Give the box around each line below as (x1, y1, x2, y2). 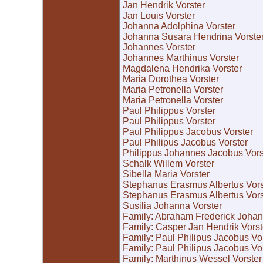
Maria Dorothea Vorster (123, 74, 219, 85)
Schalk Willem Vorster (123, 159, 214, 169)
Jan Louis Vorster (123, 11, 195, 21)
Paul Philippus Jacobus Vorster (123, 127, 253, 137)
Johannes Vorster (123, 42, 195, 53)
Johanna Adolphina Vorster (123, 21, 235, 32)
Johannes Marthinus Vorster (123, 53, 239, 63)
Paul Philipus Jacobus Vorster (123, 137, 248, 148)
